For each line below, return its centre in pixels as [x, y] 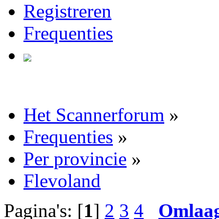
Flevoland [62, 180]
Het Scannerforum [94, 114]
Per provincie [75, 158]
